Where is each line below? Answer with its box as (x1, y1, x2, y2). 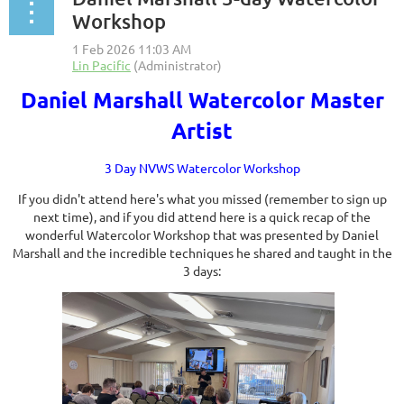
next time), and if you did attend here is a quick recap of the (33, 207, 371, 225)
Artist (171, 115, 233, 144)
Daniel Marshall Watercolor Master (20, 85, 384, 114)
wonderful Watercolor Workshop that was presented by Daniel (25, 225, 379, 243)
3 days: (183, 262, 221, 279)
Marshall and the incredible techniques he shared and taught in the (12, 243, 392, 261)
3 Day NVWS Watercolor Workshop (104, 159, 300, 176)
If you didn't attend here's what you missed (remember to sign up (17, 189, 387, 207)
